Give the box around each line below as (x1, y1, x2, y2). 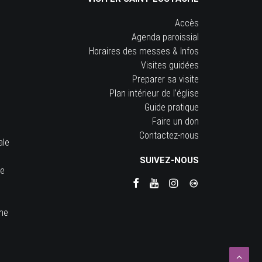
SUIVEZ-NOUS (140, 155, 199, 166)
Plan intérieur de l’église (109, 88, 199, 99)
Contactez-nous (139, 130, 199, 141)
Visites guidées (141, 60, 199, 71)
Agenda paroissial (132, 32, 199, 43)
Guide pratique (144, 102, 199, 113)
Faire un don (152, 116, 199, 127)
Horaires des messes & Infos (89, 46, 199, 57)
